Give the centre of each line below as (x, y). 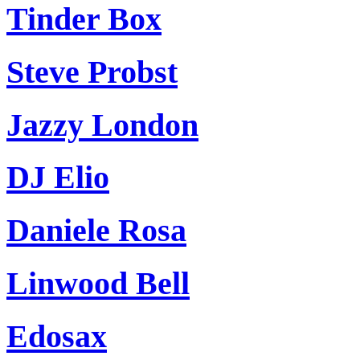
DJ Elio (58, 178)
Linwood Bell (98, 283)
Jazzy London (102, 125)
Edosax (57, 336)
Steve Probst (92, 72)
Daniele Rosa (96, 231)
